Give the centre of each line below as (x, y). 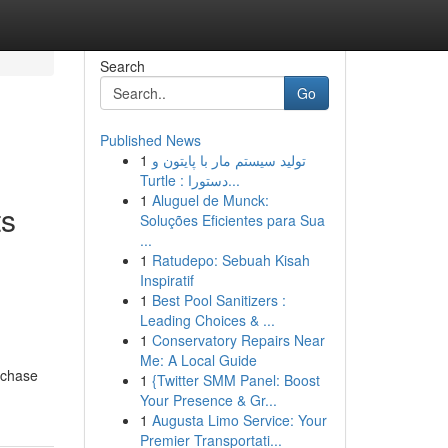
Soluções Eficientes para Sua (232, 220)
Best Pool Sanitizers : (218, 300)
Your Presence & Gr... (208, 400)
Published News (150, 140)
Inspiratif (166, 280)
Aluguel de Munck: (210, 200)
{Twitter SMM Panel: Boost (235, 380)
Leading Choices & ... (207, 320)
